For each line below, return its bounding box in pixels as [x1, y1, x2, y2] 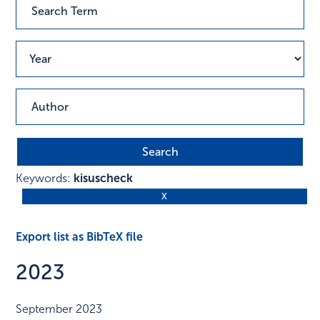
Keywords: [16, 171, 74, 186]
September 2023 [16, 302, 103, 316]
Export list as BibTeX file [16, 229, 144, 244]
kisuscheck [74, 171, 134, 186]
